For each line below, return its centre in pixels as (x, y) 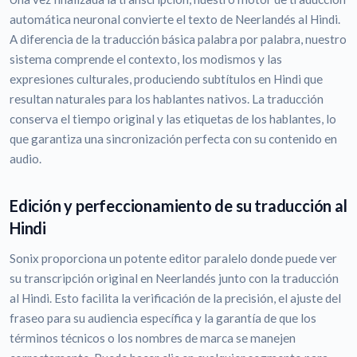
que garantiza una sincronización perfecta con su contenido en (173, 139)
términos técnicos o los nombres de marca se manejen (153, 338)
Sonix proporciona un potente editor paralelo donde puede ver (173, 259)
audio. (25, 159)
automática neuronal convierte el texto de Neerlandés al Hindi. (175, 20)
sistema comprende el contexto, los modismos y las (146, 59)
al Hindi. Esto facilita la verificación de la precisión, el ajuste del (175, 298)
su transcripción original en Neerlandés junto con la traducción (174, 279)
